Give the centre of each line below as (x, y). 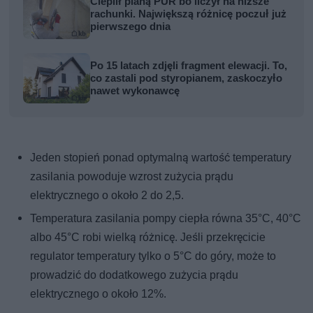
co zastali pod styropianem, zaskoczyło (187, 78)
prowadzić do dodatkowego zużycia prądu (134, 275)
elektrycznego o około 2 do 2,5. (107, 195)
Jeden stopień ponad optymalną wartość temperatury (161, 157)
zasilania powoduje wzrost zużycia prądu (132, 176)
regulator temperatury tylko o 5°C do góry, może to (153, 256)
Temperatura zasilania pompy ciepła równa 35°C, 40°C (166, 218)
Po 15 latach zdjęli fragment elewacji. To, (189, 65)
